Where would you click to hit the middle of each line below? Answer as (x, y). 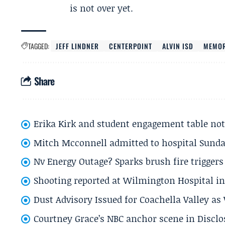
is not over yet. (102, 8)
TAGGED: (39, 46)
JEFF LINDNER (78, 46)
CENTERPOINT (131, 46)
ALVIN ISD (178, 46)
